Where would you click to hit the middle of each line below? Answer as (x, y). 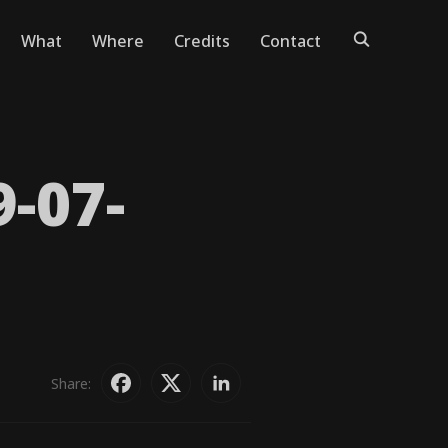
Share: (71, 383)
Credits (202, 41)
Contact (290, 41)
